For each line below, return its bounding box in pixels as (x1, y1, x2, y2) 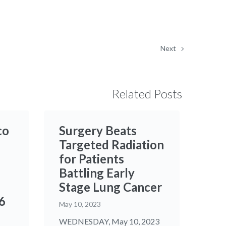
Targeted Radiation (59, 137, 164, 152)
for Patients (59, 151, 124, 166)
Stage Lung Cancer (59, 180, 162, 195)
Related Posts (112, 86, 182, 101)
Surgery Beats (59, 123, 137, 138)
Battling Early (59, 165, 135, 181)
